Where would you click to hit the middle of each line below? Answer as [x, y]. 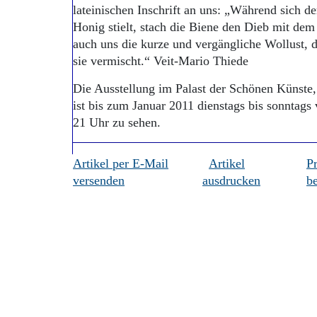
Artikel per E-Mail [121, 163]
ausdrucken [231, 180]
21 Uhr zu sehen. [117, 122]
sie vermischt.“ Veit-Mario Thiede [161, 61]
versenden [99, 180]
